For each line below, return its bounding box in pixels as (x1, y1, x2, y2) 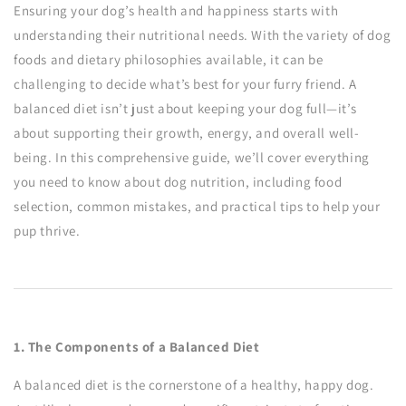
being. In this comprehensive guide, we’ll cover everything (14, 149, 370, 166)
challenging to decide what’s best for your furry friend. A (14, 75, 357, 92)
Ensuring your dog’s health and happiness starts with (14, 2, 339, 19)
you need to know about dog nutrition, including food (14, 173, 343, 190)
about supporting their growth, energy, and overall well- (14, 124, 360, 141)
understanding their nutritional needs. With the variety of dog (14, 26, 391, 43)
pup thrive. (14, 222, 81, 239)
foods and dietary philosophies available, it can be (14, 51, 324, 68)
